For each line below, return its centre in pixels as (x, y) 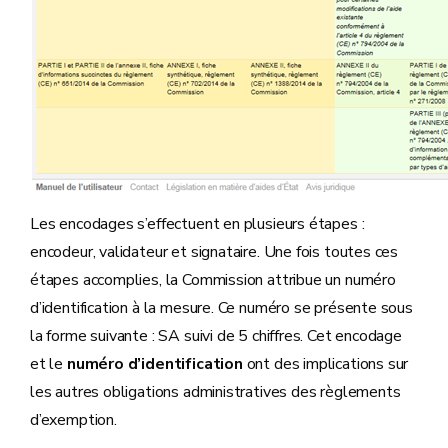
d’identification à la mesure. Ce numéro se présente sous (221, 308)
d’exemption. (73, 420)
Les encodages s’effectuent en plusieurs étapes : (197, 224)
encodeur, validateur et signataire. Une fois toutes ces (214, 252)
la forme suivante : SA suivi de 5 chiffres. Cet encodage (216, 336)
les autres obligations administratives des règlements (215, 392)
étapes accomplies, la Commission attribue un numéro (213, 280)
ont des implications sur (325, 364)
